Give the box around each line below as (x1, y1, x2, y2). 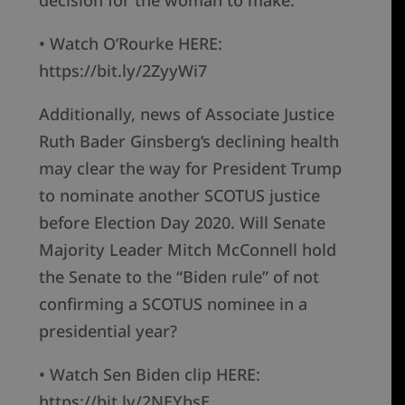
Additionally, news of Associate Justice (39, 103, 335, 126)
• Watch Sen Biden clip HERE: (39, 363, 261, 386)
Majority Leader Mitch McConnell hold (39, 239, 337, 261)
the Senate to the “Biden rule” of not (39, 266, 320, 288)
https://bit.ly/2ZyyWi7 (39, 60, 208, 82)
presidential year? (39, 320, 178, 343)
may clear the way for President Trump (39, 157, 343, 180)
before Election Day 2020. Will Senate (39, 212, 326, 234)
